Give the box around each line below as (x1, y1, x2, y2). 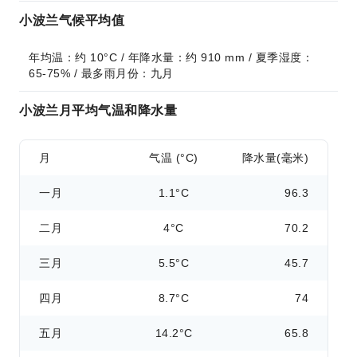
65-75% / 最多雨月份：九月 (29, 67, 174, 80)
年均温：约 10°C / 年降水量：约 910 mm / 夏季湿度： (29, 51, 313, 64)
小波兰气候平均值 (19, 14, 124, 27)
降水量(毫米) (241, 151, 309, 164)
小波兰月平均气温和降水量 (19, 104, 177, 117)
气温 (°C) (149, 151, 198, 164)
